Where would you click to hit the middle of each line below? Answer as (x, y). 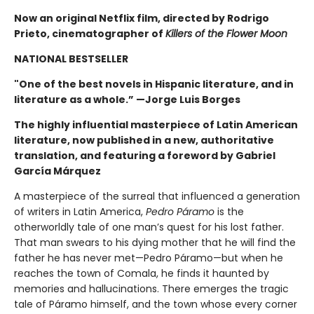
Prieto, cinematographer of (90, 34)
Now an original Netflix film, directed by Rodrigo (142, 19)
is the (229, 212)
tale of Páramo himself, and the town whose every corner (156, 305)
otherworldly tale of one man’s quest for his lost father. (149, 227)
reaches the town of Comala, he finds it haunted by (142, 274)
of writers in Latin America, (80, 212)
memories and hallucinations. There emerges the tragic (151, 289)
